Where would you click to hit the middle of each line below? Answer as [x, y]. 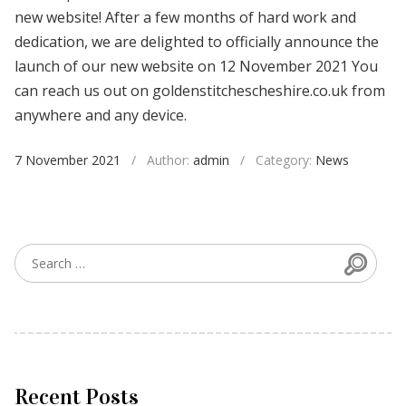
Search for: [45, 254]
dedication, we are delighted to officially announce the [197, 42]
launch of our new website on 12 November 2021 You [196, 67]
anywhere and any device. [101, 116]
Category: [285, 160]
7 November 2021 [68, 160]
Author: [170, 160]
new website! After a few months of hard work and [185, 18]
